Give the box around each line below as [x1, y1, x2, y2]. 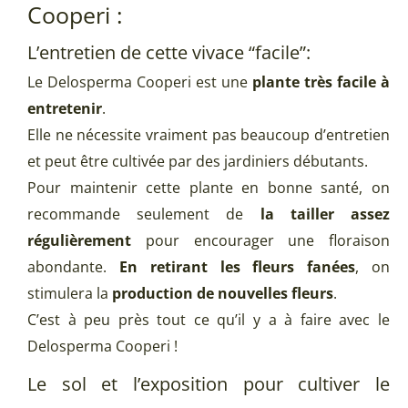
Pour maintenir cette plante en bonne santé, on [27, 178, 390, 199]
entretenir [27, 98, 102, 119]
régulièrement [27, 230, 131, 251]
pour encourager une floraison [131, 230, 390, 251]
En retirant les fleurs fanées [118, 257, 356, 278]
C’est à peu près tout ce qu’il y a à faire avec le [27, 310, 390, 331]
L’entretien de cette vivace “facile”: [27, 40, 311, 66]
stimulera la [27, 283, 112, 304]
